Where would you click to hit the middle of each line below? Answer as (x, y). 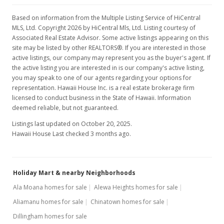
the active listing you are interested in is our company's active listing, (108, 68)
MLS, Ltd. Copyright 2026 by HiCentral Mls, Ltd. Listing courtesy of (104, 28)
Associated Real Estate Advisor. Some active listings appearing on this (110, 38)
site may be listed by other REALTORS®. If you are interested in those (109, 48)
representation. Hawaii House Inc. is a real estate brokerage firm (103, 88)
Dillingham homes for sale (50, 216)
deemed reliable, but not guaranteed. (65, 108)
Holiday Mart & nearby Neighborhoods (74, 173)
